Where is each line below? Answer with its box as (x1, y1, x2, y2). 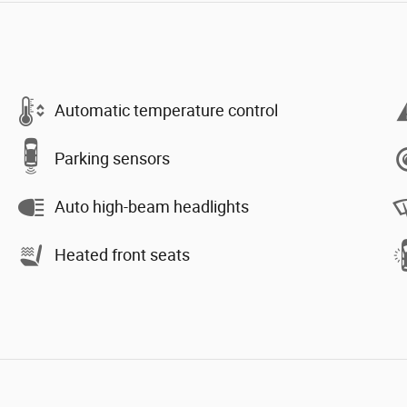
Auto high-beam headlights (55, 197, 249, 217)
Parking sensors (55, 149, 170, 169)
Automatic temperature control (55, 101, 278, 121)
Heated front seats (55, 245, 190, 265)
